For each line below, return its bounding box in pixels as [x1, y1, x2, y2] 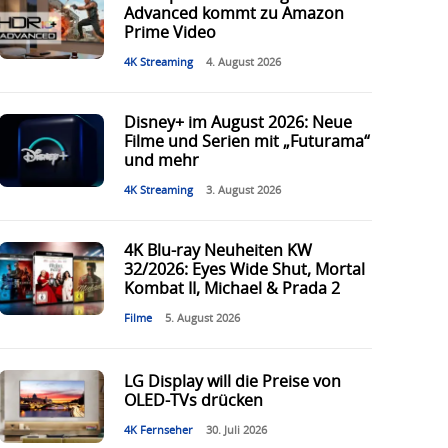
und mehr [123, 153, 199, 170]
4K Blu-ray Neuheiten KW [123, 243, 312, 260]
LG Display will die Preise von [123, 374, 341, 391]
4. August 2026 [205, 57, 281, 69]
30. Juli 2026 [205, 425, 267, 437]
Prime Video [123, 25, 216, 42]
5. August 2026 [164, 313, 240, 325]
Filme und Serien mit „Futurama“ [123, 134, 370, 151]
